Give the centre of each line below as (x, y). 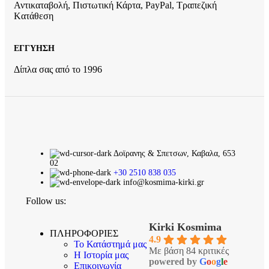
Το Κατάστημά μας (110, 244)
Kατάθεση (34, 16)
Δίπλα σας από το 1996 (58, 70)
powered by (174, 262)
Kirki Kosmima (185, 227)
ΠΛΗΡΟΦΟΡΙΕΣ (84, 234)
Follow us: (46, 201)
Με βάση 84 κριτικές (189, 251)
